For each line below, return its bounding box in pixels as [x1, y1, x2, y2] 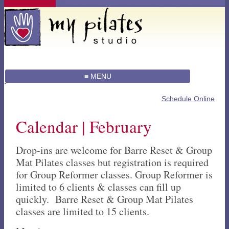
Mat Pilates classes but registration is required [16, 155, 209, 169]
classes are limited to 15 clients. [16, 204, 150, 218]
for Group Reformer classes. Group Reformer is [16, 167, 213, 181]
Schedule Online [161, 95, 215, 103]
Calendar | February [16, 115, 152, 138]
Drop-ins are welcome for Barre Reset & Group [16, 143, 213, 157]
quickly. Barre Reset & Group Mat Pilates [16, 192, 194, 206]
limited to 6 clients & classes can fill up [16, 179, 181, 194]
